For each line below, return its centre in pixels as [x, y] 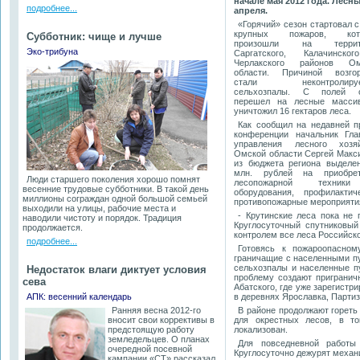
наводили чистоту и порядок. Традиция [102, 218]
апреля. [251, 10]
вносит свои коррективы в [161, 320]
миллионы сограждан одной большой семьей [115, 198]
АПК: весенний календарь [79, 297]
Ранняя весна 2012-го [156, 310]
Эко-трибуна [52, 51]
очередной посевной [150, 349]
